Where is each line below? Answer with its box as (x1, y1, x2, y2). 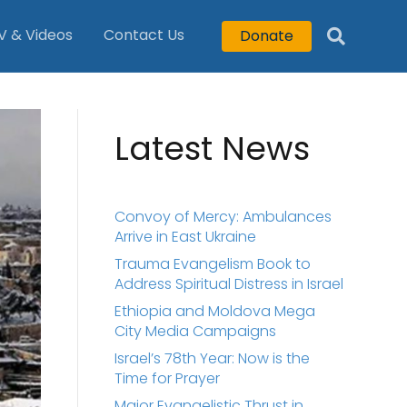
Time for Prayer (114, 368, 220, 389)
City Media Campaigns (114, 321, 276, 342)
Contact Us (104, 25, 185, 45)
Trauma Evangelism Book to (114, 253, 311, 274)
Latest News (114, 125, 310, 172)
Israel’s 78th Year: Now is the (114, 348, 310, 369)
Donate (240, 25, 294, 46)
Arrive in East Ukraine (114, 226, 256, 247)
